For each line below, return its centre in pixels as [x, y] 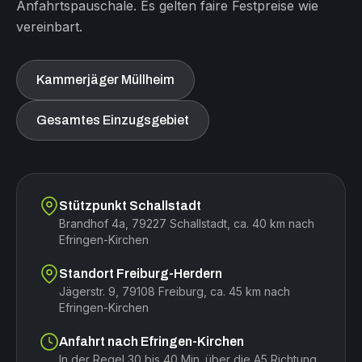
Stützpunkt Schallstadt [130, 206]
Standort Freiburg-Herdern [141, 274]
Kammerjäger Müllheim [105, 80]
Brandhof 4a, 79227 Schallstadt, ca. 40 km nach [187, 224]
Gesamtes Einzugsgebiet [113, 120]
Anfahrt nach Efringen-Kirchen [152, 342]
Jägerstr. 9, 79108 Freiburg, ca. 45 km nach [175, 292]
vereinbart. [49, 27]
